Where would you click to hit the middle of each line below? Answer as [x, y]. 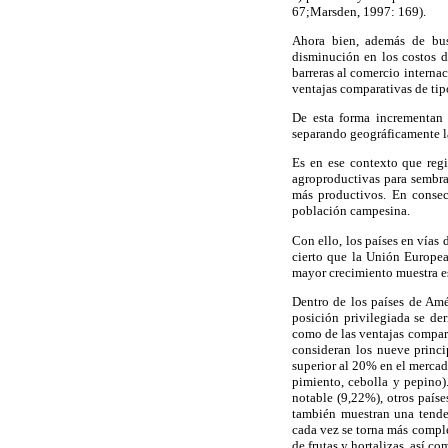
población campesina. [351, 211]
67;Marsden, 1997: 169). [359, 11]
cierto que [322, 256]
